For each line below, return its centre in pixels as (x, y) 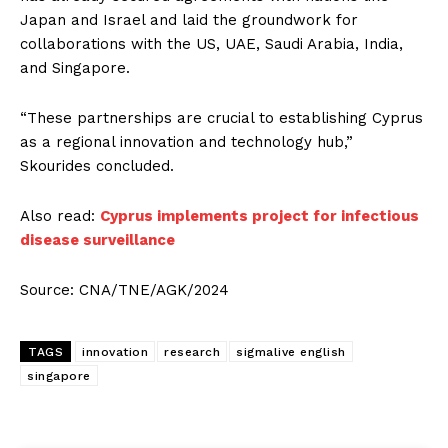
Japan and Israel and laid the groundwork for (189, 19)
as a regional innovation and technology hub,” (186, 141)
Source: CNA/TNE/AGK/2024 (124, 289)
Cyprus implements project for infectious (259, 215)
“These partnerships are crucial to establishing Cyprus (221, 117)
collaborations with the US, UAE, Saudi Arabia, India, (211, 43)
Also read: (60, 215)
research (192, 351)
